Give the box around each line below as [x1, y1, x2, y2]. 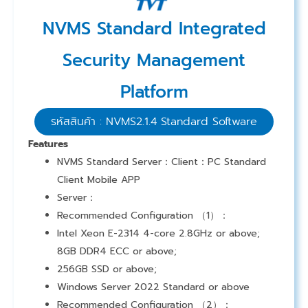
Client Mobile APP [57, 173, 140, 188]
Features [28, 137, 68, 152]
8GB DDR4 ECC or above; [57, 244, 177, 259]
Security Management [63, 47, 245, 74]
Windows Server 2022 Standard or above [57, 280, 250, 295]
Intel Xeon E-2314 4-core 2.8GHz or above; [57, 226, 260, 241]
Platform [120, 79, 188, 106]
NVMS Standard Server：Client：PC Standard [57, 155, 266, 170]
